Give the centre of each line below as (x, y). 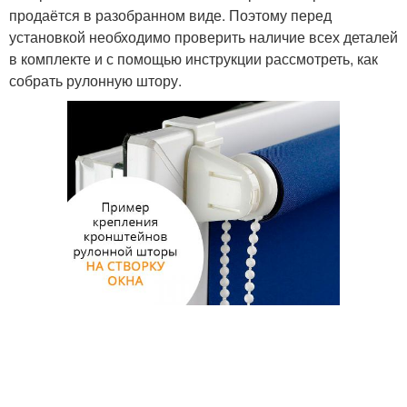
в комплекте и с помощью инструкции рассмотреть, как (194, 59)
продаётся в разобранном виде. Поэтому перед (170, 15)
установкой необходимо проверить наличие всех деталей (203, 37)
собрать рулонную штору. (95, 81)
